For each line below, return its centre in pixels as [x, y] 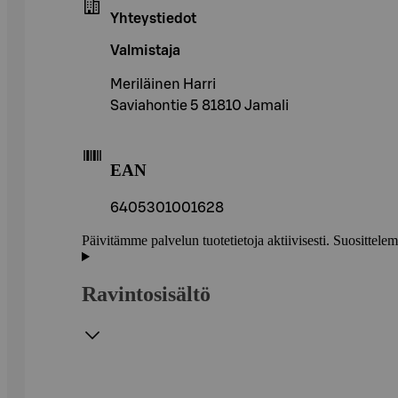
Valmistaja [145, 50]
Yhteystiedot [153, 18]
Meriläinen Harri [163, 84]
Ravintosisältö [146, 295]
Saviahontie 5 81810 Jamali [199, 105]
